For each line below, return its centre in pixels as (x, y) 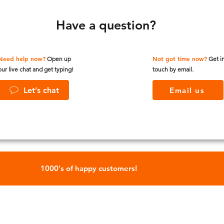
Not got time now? (180, 58)
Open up (59, 59)
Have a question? (106, 25)
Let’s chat (41, 90)
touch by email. (173, 69)
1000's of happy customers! (88, 168)
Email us (187, 90)
